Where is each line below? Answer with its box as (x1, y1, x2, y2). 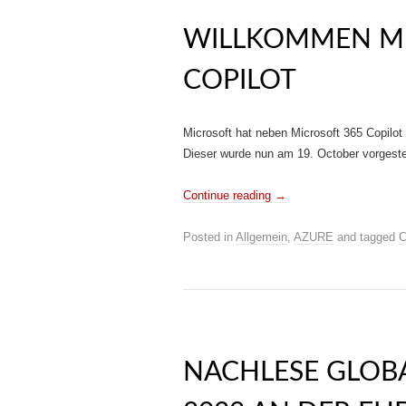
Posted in (183, 230, 236, 244)
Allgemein (236, 230, 287, 244)
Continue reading (183, 188, 275, 202)
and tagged (333, 230, 399, 244)
